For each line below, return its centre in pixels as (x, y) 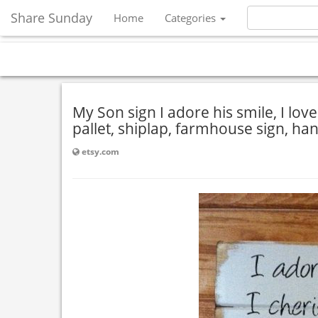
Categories (192, 18)
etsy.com (99, 152)
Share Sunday (51, 18)
